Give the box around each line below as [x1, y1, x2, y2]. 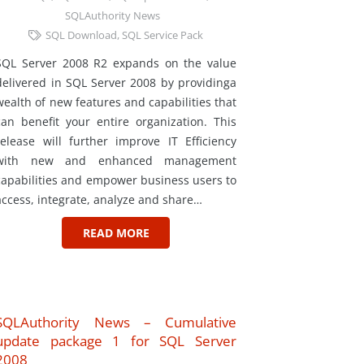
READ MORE [82, 224, 149, 240]
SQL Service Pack [122, 28, 204, 42]
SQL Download [45, 28, 118, 42]
